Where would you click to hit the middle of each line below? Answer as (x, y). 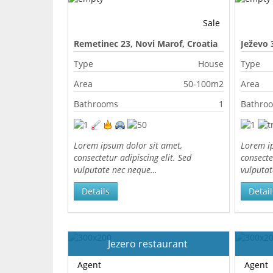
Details (96, 191)
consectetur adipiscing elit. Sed (133, 158)
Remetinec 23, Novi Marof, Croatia (146, 44)
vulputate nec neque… (116, 170)
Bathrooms (96, 104)
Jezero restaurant (149, 244)
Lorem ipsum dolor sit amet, (128, 145)
